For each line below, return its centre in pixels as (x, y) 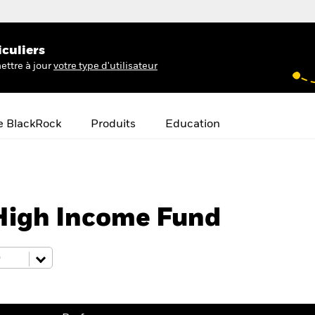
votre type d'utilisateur (105, 66)
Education (193, 124)
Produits (113, 124)
